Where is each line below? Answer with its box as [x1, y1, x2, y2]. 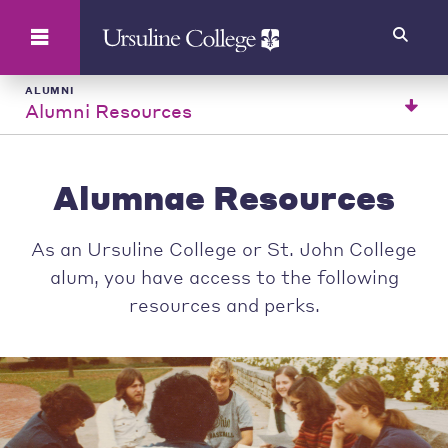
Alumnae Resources [53, 175, 395, 218]
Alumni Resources [25, 98, 192, 123]
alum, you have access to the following [49, 263, 399, 289]
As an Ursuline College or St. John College [31, 235, 417, 261]
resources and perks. [128, 291, 320, 317]
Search [52, 11, 102, 29]
